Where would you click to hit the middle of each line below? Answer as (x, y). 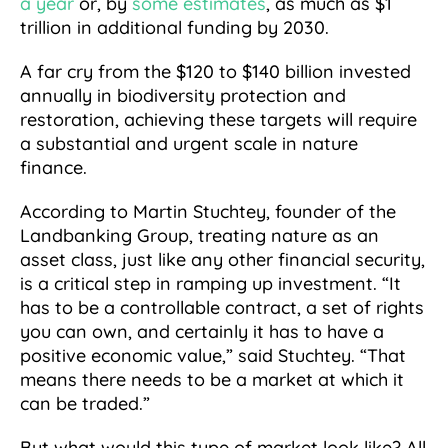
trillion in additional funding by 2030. (177, 28)
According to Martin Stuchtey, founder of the (208, 212)
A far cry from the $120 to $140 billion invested (215, 72)
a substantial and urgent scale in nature (189, 144)
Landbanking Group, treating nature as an (199, 236)
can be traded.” (85, 404)
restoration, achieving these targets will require (218, 120)
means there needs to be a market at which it (212, 380)
